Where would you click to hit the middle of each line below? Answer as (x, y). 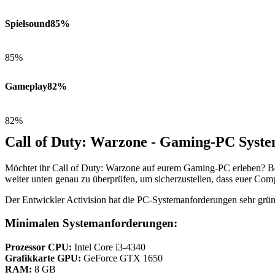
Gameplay (26, 87)
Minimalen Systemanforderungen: (91, 223)
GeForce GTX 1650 (122, 258)
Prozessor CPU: (38, 247)
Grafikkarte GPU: (43, 258)
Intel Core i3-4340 (109, 247)
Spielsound (28, 23)
